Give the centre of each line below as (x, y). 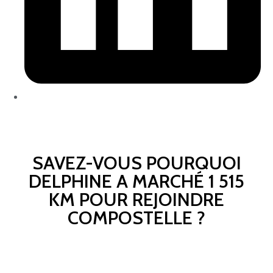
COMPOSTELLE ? (136, 218)
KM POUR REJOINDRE (136, 200)
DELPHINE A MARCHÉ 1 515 (136, 182)
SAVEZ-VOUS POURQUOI (136, 163)
